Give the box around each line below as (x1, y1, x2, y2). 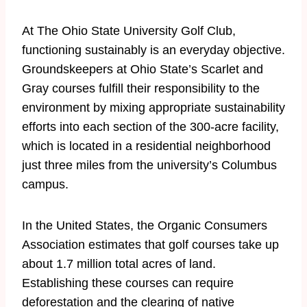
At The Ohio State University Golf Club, (22, 24, 236, 38)
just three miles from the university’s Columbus (22, 158, 277, 172)
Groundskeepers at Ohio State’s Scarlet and (22, 62, 263, 76)
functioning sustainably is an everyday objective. (22, 43, 285, 57)
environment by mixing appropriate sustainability (22, 101, 285, 114)
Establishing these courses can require (22, 276, 234, 290)
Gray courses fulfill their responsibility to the (22, 82, 260, 95)
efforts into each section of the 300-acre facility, (22, 120, 279, 134)
